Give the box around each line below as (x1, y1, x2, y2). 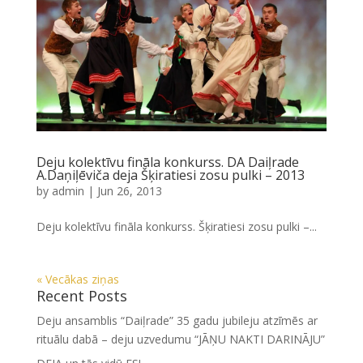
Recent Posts (36, 286, 127, 306)
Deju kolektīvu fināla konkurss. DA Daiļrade (36, 153, 299, 172)
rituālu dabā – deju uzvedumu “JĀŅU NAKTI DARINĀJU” (36, 331, 325, 348)
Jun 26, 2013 (96, 183, 162, 199)
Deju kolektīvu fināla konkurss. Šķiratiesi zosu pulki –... (36, 219, 317, 235)
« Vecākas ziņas (36, 271, 119, 288)
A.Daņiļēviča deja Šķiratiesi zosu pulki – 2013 (36, 166, 305, 185)
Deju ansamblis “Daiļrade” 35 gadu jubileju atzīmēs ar (36, 313, 318, 329)
